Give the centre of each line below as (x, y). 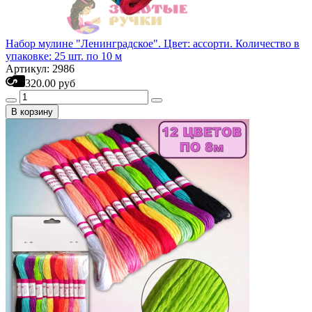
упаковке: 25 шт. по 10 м (64, 56)
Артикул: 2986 (40, 69)
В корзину (32, 112)
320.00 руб (50, 83)
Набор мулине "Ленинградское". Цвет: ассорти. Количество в (153, 44)
